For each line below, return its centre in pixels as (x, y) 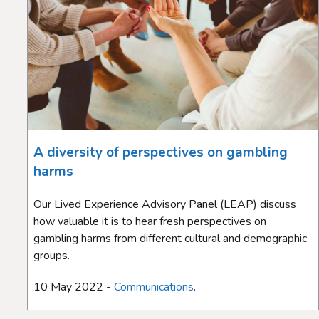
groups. (52, 255)
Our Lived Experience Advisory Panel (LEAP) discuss (165, 204)
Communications (154, 287)
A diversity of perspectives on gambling (161, 152)
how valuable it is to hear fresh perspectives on (150, 221)
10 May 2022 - (74, 287)
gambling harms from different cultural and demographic (170, 238)
